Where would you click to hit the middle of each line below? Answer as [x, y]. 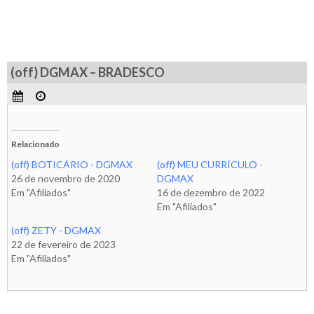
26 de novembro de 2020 [66, 178]
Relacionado [35, 144]
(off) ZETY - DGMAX [56, 230]
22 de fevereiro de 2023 [63, 244]
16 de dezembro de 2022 [211, 192]
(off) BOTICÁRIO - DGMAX [72, 164]
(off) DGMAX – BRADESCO [88, 72]
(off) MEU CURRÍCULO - [210, 164]
